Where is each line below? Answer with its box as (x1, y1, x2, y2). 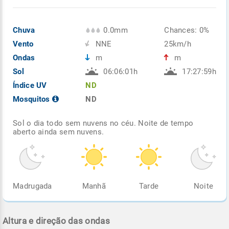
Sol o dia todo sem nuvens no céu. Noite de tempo (13, 118, 194, 128)
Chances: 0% (164, 25, 210, 35)
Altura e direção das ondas (3, 215, 110, 226)
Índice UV (13, 80, 47, 90)
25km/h (164, 39, 192, 49)
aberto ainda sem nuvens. (13, 127, 104, 136)
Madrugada (13, 181, 52, 191)
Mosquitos (13, 94, 52, 104)
